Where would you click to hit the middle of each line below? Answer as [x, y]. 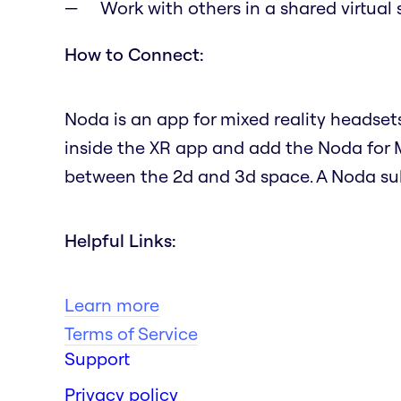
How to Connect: [134, 54]
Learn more [112, 304]
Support [97, 358]
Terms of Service [131, 333]
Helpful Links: [120, 240]
